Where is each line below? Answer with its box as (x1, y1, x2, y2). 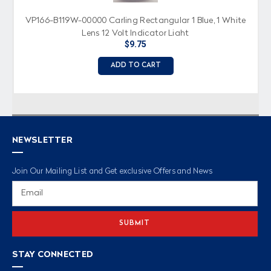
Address (12, 195, 43, 204)
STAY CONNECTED (12, 250, 94, 259)
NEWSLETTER (12, 135, 73, 145)
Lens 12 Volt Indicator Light (82, 28, 189, 38)
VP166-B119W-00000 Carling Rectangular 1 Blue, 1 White (25, 16, 246, 25)
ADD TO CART (110, 62, 161, 69)
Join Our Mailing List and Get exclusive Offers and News (12, 167, 213, 175)
